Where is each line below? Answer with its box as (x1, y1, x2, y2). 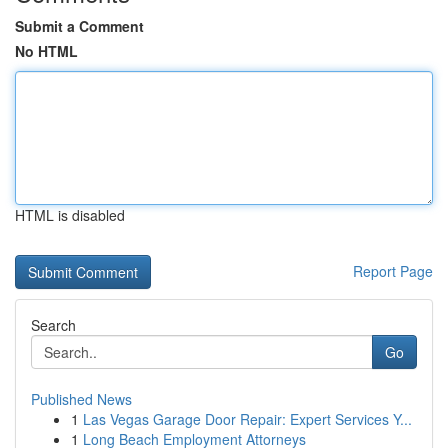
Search (31, 315, 76, 335)
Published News (31, 389, 132, 409)
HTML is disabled (15, 205, 125, 225)
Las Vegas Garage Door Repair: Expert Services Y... (83, 409, 412, 429)
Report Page (353, 261, 433, 281)
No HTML (15, 41, 78, 61)
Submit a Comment (15, 16, 144, 36)
